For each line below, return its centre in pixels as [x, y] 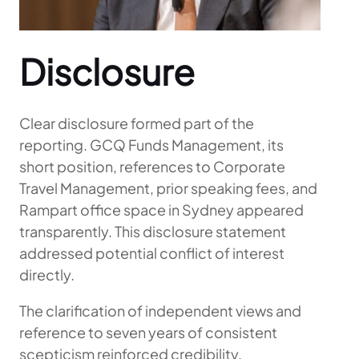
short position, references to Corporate [152, 166]
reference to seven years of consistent [148, 332]
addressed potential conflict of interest [152, 252]
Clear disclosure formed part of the [137, 123]
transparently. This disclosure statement [153, 231]
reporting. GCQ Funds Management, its [151, 144]
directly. [47, 274]
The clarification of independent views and [160, 310]
